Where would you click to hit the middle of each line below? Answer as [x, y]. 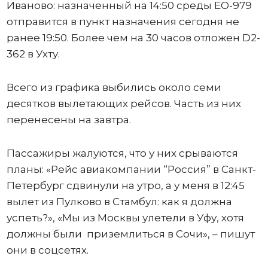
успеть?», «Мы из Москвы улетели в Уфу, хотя [125, 217]
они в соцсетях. [47, 250]
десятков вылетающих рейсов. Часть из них [124, 103]
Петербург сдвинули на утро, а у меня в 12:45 [125, 185]
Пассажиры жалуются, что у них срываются [122, 153]
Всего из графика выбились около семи [114, 87]
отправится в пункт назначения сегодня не [123, 21]
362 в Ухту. [33, 54]
